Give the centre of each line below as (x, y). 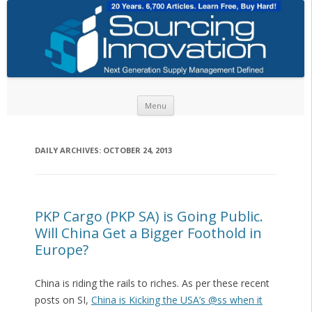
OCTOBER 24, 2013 (137, 150)
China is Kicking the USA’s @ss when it (177, 300)
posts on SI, (63, 300)
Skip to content (208, 100)
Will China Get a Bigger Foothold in (148, 233)
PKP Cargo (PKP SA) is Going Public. (149, 217)
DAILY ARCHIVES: (69, 150)
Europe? (61, 250)
